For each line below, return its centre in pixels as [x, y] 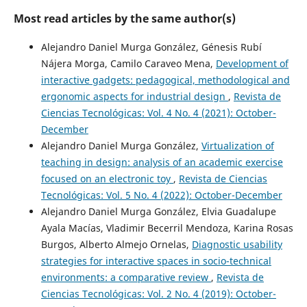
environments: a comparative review [126, 277]
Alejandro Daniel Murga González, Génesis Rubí [151, 47]
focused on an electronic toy [107, 178]
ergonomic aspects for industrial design [134, 96]
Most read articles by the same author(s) [124, 18]
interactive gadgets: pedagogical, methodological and [165, 79]
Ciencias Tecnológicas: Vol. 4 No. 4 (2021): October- [158, 112]
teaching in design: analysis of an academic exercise [162, 162]
